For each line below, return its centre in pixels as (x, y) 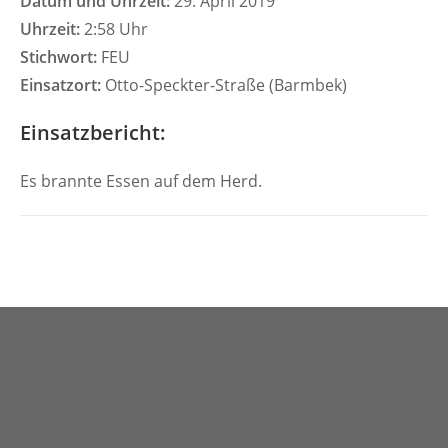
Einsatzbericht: (93, 132)
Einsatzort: (60, 85)
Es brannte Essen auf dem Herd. (143, 181)
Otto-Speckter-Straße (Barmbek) (224, 85)
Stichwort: (58, 57)
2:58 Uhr (114, 29)
